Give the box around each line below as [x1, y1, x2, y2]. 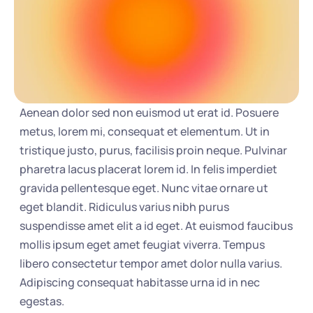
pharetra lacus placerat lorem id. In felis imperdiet [20, 161, 278, 177]
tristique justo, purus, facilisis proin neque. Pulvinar [20, 143, 288, 158]
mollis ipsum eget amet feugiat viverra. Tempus [20, 237, 265, 252]
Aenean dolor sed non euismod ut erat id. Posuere [20, 105, 279, 120]
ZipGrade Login [14, 57, 87, 71]
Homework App [14, 18, 89, 32]
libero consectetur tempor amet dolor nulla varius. [20, 256, 283, 271]
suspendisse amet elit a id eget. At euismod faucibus [20, 218, 293, 233]
